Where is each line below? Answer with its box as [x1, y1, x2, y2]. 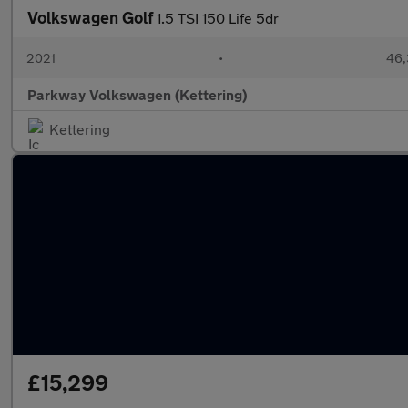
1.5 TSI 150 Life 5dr [157, 9, 279, 26]
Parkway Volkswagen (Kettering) [27, 86, 247, 103]
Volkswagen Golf [27, 7, 157, 27]
